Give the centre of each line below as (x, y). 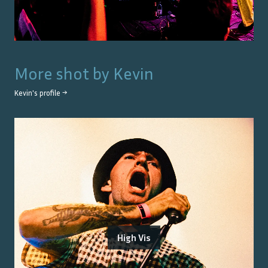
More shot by (64, 74)
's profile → (50, 93)
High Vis (134, 238)
